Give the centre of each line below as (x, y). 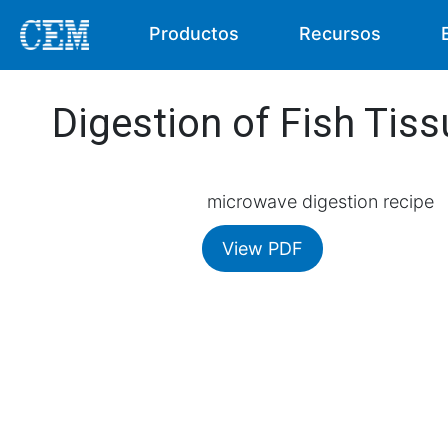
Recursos (340, 33)
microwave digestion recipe (320, 201)
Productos (194, 33)
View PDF (262, 248)
